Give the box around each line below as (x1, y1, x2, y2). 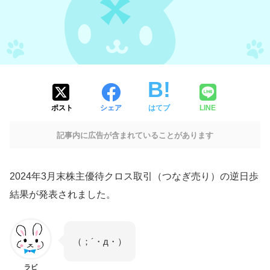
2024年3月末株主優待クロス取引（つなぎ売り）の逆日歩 (10, 171, 259, 182)
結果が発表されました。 (10, 189, 116, 200)
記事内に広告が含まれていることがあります (57, 131, 213, 140)
